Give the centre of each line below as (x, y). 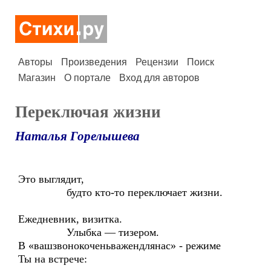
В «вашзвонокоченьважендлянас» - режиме (119, 246)
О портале (87, 78)
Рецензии (157, 62)
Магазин (37, 78)
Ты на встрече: (53, 259)
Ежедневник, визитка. (70, 219)
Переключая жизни (88, 112)
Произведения (94, 62)
